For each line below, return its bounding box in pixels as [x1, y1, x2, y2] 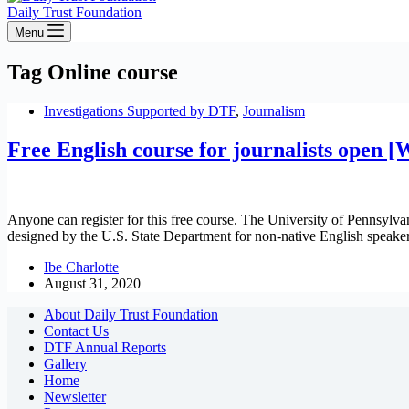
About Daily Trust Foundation [44, 306, 218, 322]
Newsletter [44, 388, 106, 404]
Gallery [44, 355, 87, 372]
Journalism [243, 102, 305, 119]
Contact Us [44, 322, 109, 339]
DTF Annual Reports [44, 339, 166, 355]
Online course [42, 59, 178, 84]
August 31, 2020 [44, 275, 141, 291]
